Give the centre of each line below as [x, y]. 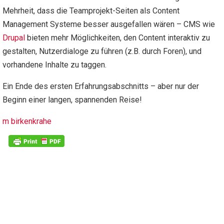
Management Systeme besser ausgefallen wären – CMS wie [109, 24]
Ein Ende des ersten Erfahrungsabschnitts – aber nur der [101, 86]
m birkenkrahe [27, 121]
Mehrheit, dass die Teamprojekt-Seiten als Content [91, 11]
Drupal [14, 38]
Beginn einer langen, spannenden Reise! [72, 100]
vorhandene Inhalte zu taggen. [54, 65]
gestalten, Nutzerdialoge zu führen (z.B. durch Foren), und [102, 51]
